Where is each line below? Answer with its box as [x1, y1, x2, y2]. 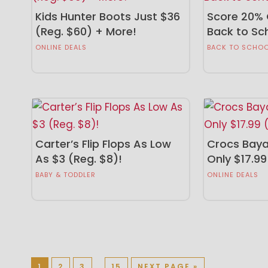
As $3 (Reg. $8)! [35, 151, 123, 166]
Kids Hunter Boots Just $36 [35, 8, 181, 24]
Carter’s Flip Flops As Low [35, 136, 172, 151]
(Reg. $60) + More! [35, 23, 137, 39]
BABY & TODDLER [35, 169, 96, 179]
